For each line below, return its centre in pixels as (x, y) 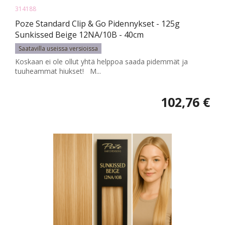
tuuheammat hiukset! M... (58, 71)
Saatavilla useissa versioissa (58, 48)
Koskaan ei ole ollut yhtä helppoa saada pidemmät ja (101, 61)
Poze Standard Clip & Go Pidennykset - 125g (97, 23)
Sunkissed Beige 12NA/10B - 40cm (79, 34)
